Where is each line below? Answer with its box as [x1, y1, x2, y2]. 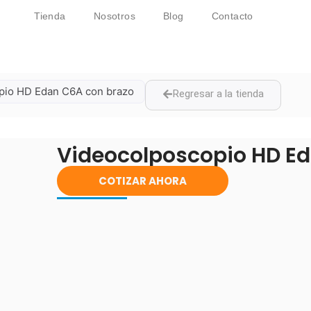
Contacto [211, 10, 253, 22]
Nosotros [93, 10, 135, 22]
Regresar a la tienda [173, 87, 264, 100]
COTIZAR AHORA [98, 174, 187, 188]
